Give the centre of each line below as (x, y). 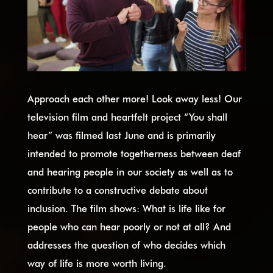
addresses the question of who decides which (126, 244)
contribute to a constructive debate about (117, 190)
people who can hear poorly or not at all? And (129, 226)
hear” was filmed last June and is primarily (121, 135)
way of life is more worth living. (97, 263)
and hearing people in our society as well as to (130, 171)
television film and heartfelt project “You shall (127, 116)
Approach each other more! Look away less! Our (134, 98)
